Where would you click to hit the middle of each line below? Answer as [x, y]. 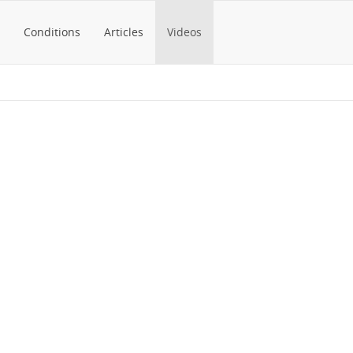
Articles [124, 32]
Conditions [52, 32]
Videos [184, 32]
